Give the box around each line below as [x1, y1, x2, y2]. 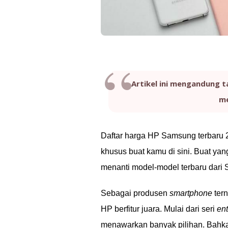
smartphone [169, 189, 212, 197]
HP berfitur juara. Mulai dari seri [101, 205, 217, 213]
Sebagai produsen [101, 189, 169, 197]
